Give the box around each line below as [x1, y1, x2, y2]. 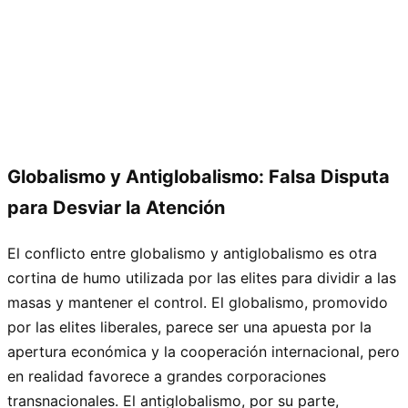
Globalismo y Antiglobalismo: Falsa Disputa [7, 165, 390, 188]
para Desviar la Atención [7, 196, 225, 219]
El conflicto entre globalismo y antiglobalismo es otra [7, 243, 377, 262]
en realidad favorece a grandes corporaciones [7, 366, 326, 385]
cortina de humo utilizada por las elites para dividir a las [7, 268, 396, 287]
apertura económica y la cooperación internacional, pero [7, 342, 400, 361]
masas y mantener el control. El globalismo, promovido [7, 292, 388, 311]
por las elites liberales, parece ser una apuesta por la [7, 317, 372, 336]
